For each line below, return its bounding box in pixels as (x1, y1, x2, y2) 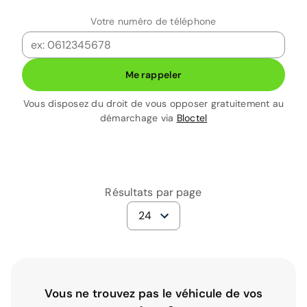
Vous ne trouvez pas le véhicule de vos (44, 286, 263, 301)
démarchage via (99, 112, 177, 124)
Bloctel (176, 112, 208, 124)
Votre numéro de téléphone (90, 15, 217, 27)
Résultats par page (105, 185, 202, 199)
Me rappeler (125, 68, 182, 81)
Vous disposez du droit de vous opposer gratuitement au (23, 97, 284, 110)
